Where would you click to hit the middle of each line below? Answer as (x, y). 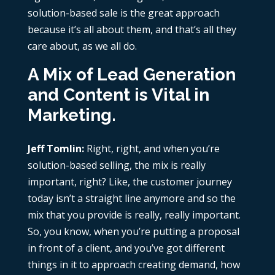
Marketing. (72, 115)
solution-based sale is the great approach (123, 13)
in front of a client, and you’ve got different (126, 248)
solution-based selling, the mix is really (116, 165)
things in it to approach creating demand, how (134, 265)
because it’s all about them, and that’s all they (132, 30)
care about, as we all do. (82, 46)
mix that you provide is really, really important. (134, 215)
